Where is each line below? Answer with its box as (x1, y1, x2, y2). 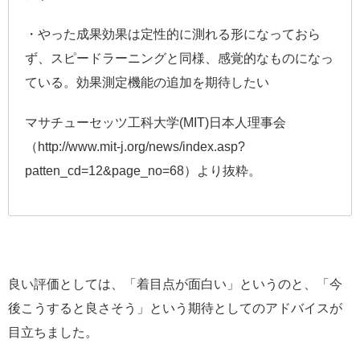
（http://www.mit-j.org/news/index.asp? (25, 140, 245, 154)
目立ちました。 (8, 325, 98, 340)
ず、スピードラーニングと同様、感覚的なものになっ (25, 51, 333, 66)
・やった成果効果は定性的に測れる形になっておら (25, 27, 321, 42)
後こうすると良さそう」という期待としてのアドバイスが (8, 301, 342, 316)
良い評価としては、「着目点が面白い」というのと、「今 (8, 277, 342, 292)
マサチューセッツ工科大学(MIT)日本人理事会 (25, 116, 286, 130)
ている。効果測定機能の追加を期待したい (25, 76, 269, 90)
